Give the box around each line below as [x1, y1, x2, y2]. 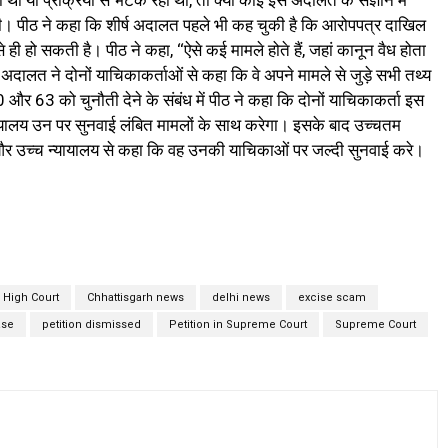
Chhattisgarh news [86, 291, 184, 305]
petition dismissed [41, 318, 141, 332]
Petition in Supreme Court [168, 318, 307, 332]
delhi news [211, 291, 270, 305]
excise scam [297, 291, 366, 305]
